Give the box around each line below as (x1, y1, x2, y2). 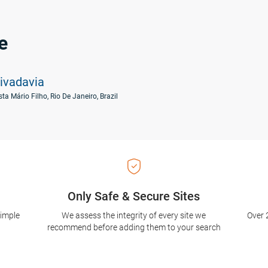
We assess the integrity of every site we (62, 211, 206, 220)
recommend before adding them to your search (47, 223, 221, 232)
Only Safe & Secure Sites (68, 189, 200, 203)
